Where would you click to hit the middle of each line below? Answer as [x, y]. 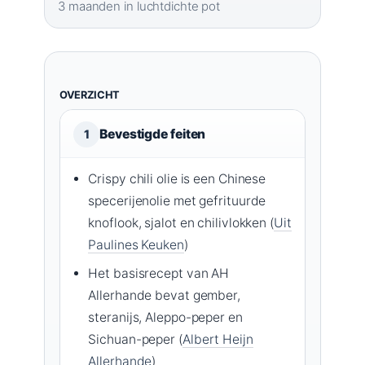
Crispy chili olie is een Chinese [177, 178]
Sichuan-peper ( [135, 339]
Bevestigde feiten [153, 134]
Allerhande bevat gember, [164, 295]
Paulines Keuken [136, 244]
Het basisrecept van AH [159, 273]
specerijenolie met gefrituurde [177, 200]
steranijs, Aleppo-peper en [165, 317]
